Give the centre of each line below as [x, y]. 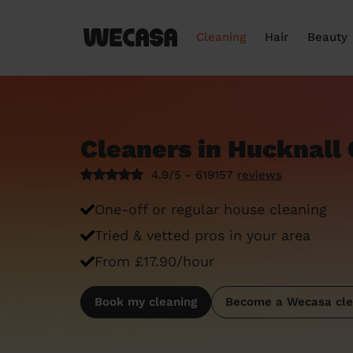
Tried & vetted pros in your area [203, 235]
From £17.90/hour [154, 261]
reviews [260, 175]
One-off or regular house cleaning [211, 209]
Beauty [327, 37]
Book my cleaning [146, 302]
